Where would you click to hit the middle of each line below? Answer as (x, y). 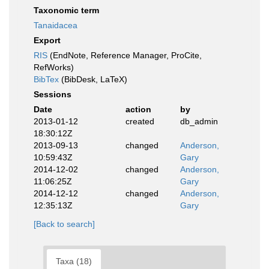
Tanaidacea (56, 25)
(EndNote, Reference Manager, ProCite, (125, 55)
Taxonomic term (66, 10)
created (140, 121)
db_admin (199, 121)
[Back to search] (64, 224)
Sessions (53, 94)
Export (47, 40)
